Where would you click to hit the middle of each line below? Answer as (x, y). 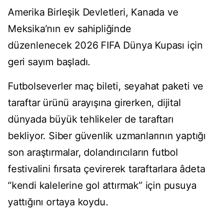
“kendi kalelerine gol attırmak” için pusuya (102, 186)
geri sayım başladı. (49, 62)
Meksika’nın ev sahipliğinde (70, 29)
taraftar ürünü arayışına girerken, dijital (94, 103)
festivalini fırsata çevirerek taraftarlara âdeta (107, 169)
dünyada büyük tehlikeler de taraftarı (91, 119)
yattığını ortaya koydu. (58, 202)
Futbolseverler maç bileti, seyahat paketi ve (106, 86)
